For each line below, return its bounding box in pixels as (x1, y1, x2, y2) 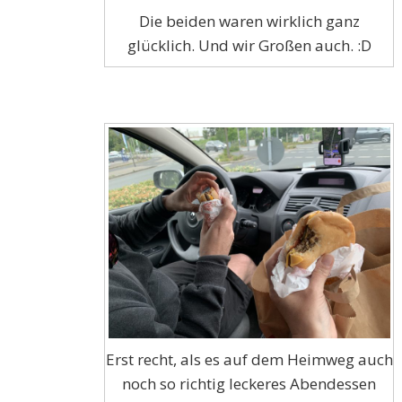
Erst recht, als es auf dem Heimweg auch (105, 349, 393, 371)
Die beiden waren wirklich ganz (138, 10, 360, 31)
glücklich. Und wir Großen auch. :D (127, 34, 371, 56)
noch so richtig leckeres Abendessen (122, 373, 377, 395)
